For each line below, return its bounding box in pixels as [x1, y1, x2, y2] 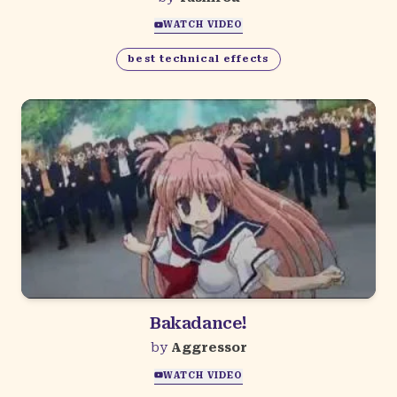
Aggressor [170, 340, 247, 355]
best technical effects [128, 53, 269, 66]
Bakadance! [150, 314, 247, 333]
